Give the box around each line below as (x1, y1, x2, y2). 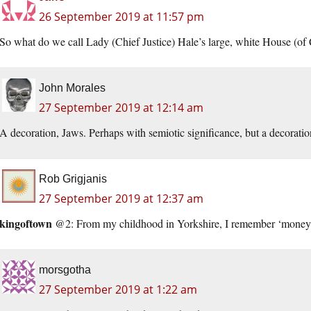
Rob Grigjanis (39, 173, 107, 185)
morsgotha (39, 264, 91, 276)
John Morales (39, 82, 106, 94)
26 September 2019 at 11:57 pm (39, 9, 204, 25)
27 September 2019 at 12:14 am (39, 100, 203, 116)
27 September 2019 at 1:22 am (39, 282, 197, 298)
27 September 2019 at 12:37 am (39, 191, 203, 207)
